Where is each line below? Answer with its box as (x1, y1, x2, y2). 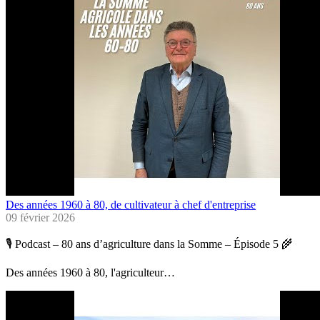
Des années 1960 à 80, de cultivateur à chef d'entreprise (6, 199, 256, 211)
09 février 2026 (6, 211, 75, 224)
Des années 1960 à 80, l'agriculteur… (6, 266, 175, 279)
